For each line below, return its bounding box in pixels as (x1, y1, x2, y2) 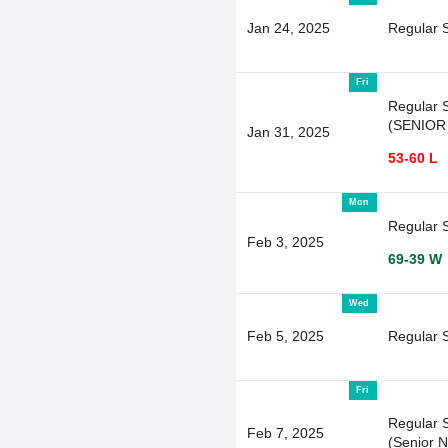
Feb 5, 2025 (246, 327, 324, 344)
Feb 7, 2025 (246, 424, 324, 441)
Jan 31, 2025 (246, 123, 330, 140)
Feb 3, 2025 (246, 233, 324, 250)
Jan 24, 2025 (246, 19, 330, 36)
